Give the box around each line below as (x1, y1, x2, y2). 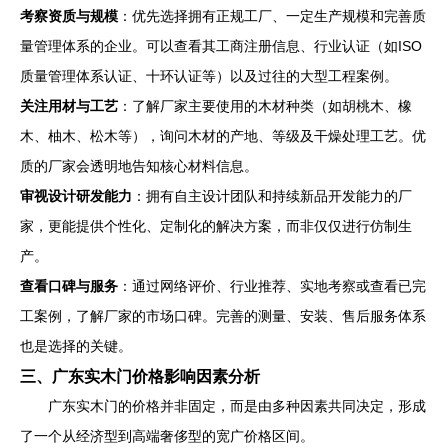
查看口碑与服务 (20, 278, 118, 295)
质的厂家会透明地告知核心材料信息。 (20, 158, 258, 175)
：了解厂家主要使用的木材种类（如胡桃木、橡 (118, 98, 412, 115)
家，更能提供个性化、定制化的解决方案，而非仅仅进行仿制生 (20, 218, 412, 235)
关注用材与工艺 (20, 98, 118, 115)
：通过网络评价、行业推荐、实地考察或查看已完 (118, 278, 426, 295)
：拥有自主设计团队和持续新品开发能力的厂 (132, 188, 412, 205)
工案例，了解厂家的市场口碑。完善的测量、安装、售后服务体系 (20, 308, 426, 325)
